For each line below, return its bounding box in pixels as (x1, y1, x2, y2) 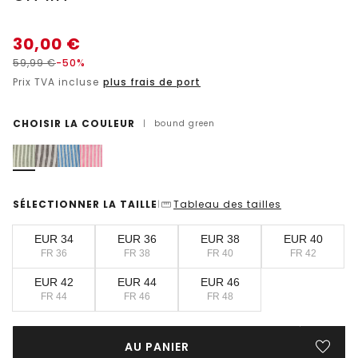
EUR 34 (34, 233, 74, 246)
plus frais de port (103, 74, 201, 89)
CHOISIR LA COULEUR (13, 116, 135, 130)
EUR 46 (200, 276, 240, 289)
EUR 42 (34, 276, 74, 289)
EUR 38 (200, 233, 240, 246)
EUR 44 (117, 276, 157, 289)
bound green (154, 117, 215, 129)
